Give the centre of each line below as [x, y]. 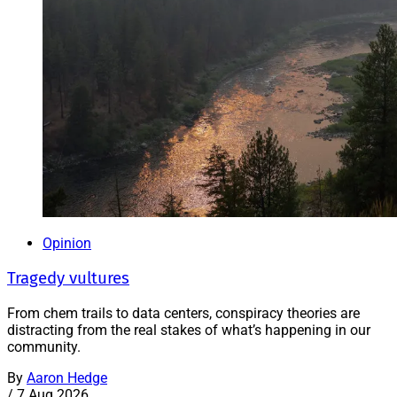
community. [44, 346]
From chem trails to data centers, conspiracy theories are [183, 313]
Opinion [67, 244]
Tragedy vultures [68, 278]
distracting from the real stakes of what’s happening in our [189, 330]
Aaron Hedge [67, 378]
